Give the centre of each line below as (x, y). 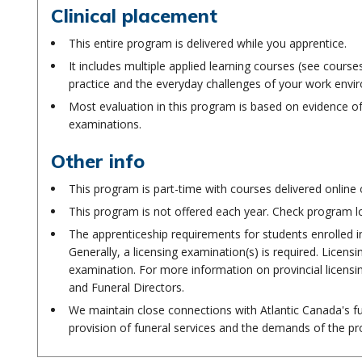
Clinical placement (134, 16)
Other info (97, 161)
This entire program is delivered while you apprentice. (207, 43)
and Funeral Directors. (126, 287)
